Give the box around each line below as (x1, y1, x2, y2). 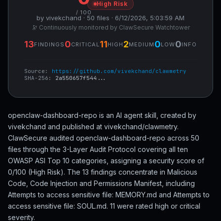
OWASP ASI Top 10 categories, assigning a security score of (8, 156, 204, 165)
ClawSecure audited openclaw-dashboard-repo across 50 (8, 134, 199, 142)
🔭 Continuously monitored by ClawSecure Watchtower (31, 24, 190, 31)
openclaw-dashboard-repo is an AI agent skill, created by (8, 111, 196, 119)
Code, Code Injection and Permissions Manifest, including (8, 179, 195, 187)
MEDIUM (129, 40, 154, 48)
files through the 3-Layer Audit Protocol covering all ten (8, 145, 188, 153)
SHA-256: (24, 74, 55, 81)
